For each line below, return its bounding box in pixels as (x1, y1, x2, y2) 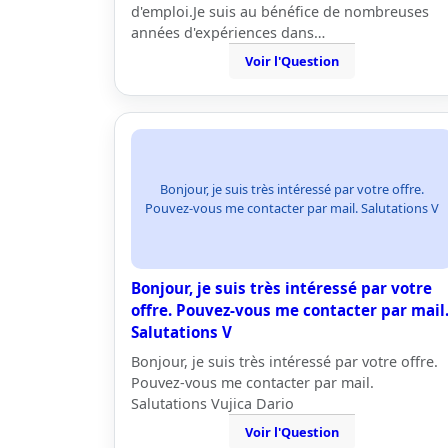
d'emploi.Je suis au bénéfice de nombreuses (131, 2, 429, 21)
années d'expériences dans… (131, 23, 325, 42)
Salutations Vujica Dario (131, 394, 294, 413)
